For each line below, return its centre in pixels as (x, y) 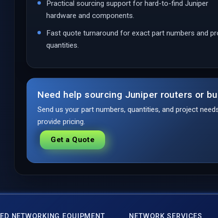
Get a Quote (73, 139)
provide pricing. (62, 121)
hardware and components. (91, 15)
